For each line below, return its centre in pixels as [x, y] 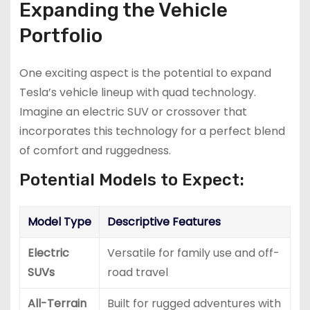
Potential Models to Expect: [131, 180]
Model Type [59, 222]
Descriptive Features [164, 222]
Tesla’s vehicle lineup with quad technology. [137, 93]
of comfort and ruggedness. [95, 151]
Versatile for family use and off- [193, 253]
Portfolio [61, 36]
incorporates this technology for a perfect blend [152, 131]
